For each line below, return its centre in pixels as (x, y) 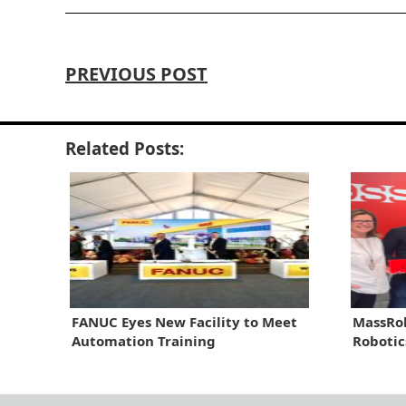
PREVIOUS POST (136, 73)
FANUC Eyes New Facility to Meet (184, 321)
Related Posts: (125, 148)
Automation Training (144, 340)
